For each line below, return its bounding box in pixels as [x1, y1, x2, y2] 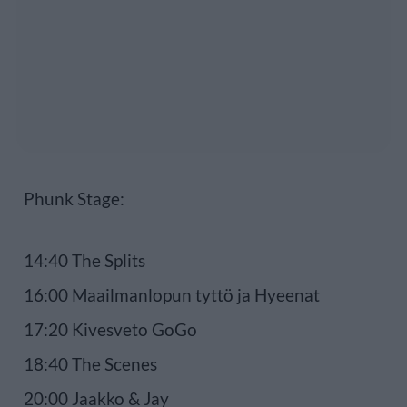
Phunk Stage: [24, 187, 124, 209]
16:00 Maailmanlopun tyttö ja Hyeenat [24, 283, 320, 305]
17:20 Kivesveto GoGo [24, 318, 197, 340]
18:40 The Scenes [24, 352, 157, 374]
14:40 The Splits [24, 249, 145, 271]
